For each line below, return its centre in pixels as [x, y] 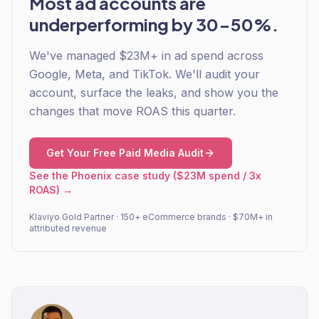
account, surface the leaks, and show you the [154, 93]
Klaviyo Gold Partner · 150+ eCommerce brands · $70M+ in [151, 217]
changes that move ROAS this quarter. [132, 111]
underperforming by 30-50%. [154, 24]
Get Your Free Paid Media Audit [125, 153]
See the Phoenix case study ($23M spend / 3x [145, 176]
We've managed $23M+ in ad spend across [146, 56]
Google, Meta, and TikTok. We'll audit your [145, 74]
